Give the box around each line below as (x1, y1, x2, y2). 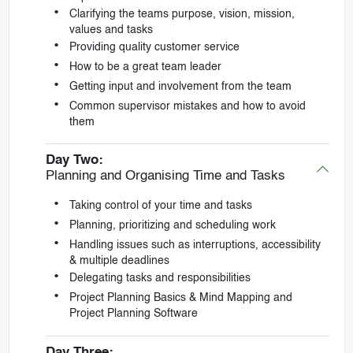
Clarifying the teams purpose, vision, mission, (69, 9, 295, 20)
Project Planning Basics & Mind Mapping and (69, 292, 292, 304)
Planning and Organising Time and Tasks (45, 169, 285, 184)
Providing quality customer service (69, 42, 240, 54)
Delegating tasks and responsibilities (69, 273, 251, 284)
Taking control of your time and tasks (69, 200, 252, 212)
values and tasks (69, 24, 153, 36)
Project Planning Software (69, 308, 198, 320)
